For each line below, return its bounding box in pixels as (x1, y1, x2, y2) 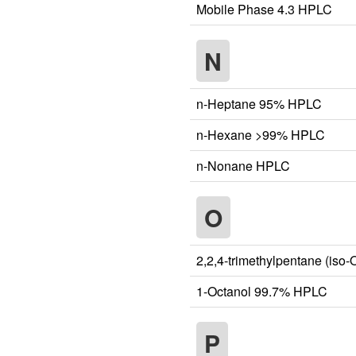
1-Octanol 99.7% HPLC (196, 281, 327, 300)
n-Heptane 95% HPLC (196, 94, 322, 113)
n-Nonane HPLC (196, 156, 290, 175)
